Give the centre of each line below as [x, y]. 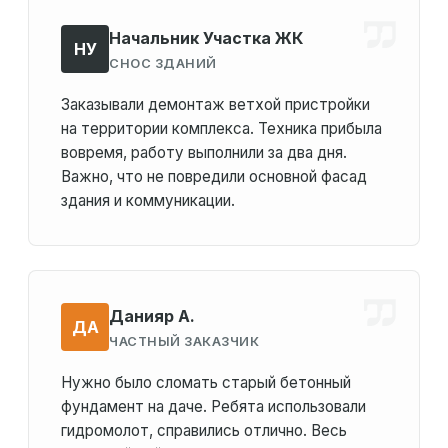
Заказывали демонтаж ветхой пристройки [215, 105]
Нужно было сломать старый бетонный [206, 383]
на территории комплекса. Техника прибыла [221, 129]
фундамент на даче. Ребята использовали [213, 407]
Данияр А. [152, 315]
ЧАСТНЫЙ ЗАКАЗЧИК [184, 341]
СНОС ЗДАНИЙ [163, 63]
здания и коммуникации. [148, 201]
